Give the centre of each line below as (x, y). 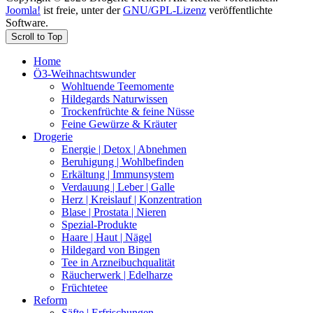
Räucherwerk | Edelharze (117, 275)
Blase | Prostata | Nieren (114, 212)
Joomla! (23, 10)
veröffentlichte (239, 10)
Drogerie (53, 136)
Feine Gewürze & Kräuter (119, 124)
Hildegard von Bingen (111, 249)
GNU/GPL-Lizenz (165, 10)
